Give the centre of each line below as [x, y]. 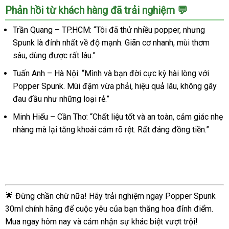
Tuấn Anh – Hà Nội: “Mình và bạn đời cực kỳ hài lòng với [111, 74]
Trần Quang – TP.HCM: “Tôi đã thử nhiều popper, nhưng [109, 30]
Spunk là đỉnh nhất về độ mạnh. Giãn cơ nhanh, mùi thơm [111, 43]
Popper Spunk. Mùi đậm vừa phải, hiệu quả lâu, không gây [115, 86]
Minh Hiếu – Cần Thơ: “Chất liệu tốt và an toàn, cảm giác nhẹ [118, 117]
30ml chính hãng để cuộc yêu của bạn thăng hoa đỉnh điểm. [109, 209]
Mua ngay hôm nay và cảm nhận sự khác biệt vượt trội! [101, 222]
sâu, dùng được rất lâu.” [54, 56]
